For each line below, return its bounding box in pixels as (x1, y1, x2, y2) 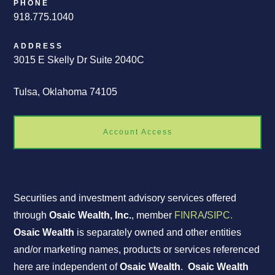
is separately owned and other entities (74, 227, 242, 238)
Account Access (103, 128, 172, 137)
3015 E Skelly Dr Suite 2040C (14, 55, 145, 66)
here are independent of (14, 261, 120, 273)
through (14, 210, 50, 221)
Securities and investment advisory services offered (14, 193, 237, 204)
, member (131, 210, 175, 221)
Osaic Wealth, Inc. (49, 210, 132, 221)
